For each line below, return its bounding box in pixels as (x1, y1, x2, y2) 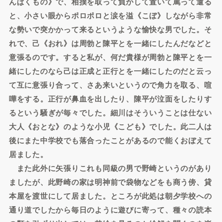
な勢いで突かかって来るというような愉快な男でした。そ (8, 24, 212, 35)
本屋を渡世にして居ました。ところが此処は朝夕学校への (8, 190, 212, 201)
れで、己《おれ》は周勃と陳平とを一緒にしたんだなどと (8, 38, 212, 49)
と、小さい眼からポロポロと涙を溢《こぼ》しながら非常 (8, 10, 212, 21)
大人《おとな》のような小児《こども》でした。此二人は (8, 121, 212, 132)
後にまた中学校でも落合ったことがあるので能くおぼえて (8, 135, 212, 146)
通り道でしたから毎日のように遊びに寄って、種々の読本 (8, 204, 212, 215)
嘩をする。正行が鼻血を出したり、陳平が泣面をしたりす (8, 93, 212, 104)
